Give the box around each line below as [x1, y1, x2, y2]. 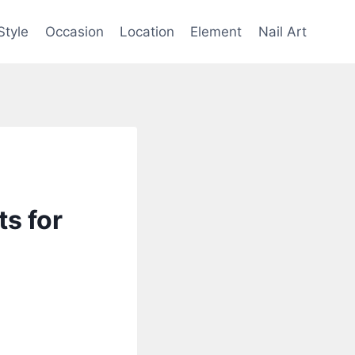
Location [120, 23, 175, 40]
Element [190, 23, 242, 40]
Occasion [44, 23, 104, 40]
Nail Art [258, 23, 307, 40]
